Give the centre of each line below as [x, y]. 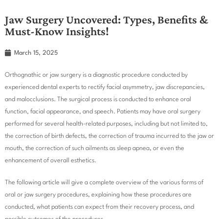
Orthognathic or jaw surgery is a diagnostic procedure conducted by [96, 75]
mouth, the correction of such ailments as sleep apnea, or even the [95, 148]
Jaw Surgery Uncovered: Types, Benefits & [107, 19]
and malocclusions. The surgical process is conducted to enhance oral [98, 99]
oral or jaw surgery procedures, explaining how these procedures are [98, 195]
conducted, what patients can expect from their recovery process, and [99, 207]
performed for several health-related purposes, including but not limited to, [106, 124]
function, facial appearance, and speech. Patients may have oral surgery [103, 111]
